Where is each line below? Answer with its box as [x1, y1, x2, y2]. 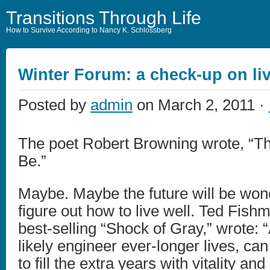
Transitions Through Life [6, 8, 201, 28]
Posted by [18, 96, 90, 114]
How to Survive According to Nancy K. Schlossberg [6, 26, 172, 34]
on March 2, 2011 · [133, 96, 269, 114]
